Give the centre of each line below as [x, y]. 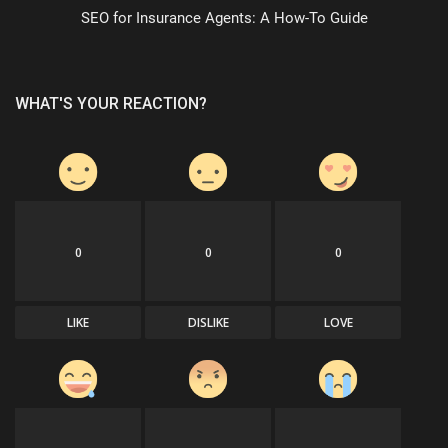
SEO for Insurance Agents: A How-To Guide [224, 18]
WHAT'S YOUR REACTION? [111, 104]
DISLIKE [208, 323]
